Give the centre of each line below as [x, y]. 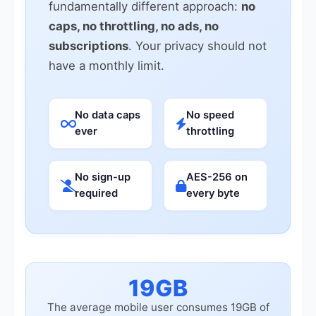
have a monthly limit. [107, 66]
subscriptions [89, 46]
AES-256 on [217, 177]
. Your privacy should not [197, 46]
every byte [213, 193]
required [96, 193]
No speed [210, 115]
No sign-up [103, 177]
